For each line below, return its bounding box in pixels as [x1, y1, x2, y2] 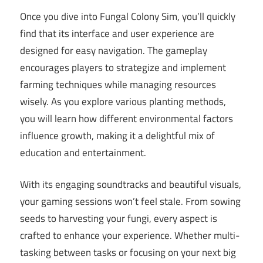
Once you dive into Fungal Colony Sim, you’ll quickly [20, 8, 235, 24]
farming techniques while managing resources [20, 76, 216, 92]
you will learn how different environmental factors [20, 110, 233, 126]
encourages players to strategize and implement [20, 59, 226, 75]
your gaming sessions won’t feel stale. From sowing [20, 194, 241, 210]
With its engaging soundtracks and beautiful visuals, [20, 177, 241, 193]
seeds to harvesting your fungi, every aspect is [20, 211, 217, 227]
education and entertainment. [20, 144, 146, 160]
